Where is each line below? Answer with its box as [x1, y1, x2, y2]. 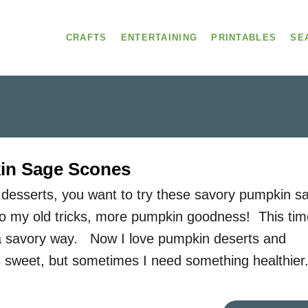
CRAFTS [65, 32, 107, 43]
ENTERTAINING [120, 32, 198, 43]
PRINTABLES [211, 32, 277, 43]
